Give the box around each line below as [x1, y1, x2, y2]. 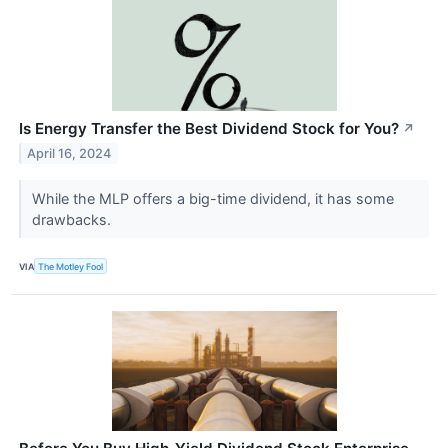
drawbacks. [31, 211, 115, 229]
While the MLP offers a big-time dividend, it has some [31, 190, 394, 208]
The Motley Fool [38, 260, 104, 272]
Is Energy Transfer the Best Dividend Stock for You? [19, 119, 399, 139]
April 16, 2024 [27, 145, 112, 161]
